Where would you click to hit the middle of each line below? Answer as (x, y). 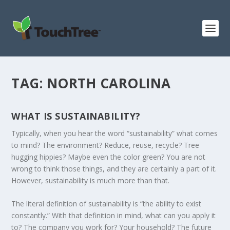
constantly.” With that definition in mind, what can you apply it (114, 216)
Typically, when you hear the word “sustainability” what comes (115, 133)
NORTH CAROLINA (109, 83)
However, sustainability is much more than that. (91, 180)
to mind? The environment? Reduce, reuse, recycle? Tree (106, 145)
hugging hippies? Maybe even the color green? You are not (109, 157)
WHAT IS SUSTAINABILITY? (76, 116)
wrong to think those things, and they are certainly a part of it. (114, 169)
